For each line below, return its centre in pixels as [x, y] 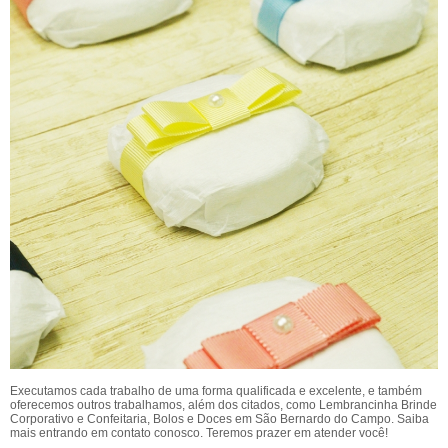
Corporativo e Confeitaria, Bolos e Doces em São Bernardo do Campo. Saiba [219, 418]
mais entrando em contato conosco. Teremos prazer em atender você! [199, 432]
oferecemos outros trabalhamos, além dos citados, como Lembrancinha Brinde [223, 404]
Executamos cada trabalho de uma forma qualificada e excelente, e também [216, 390]
